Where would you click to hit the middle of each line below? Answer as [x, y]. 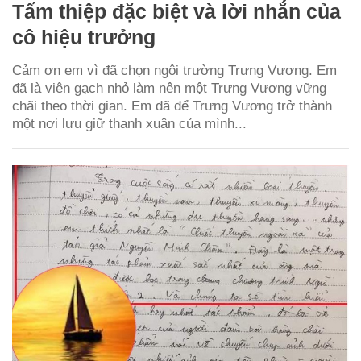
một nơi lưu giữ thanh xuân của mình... [129, 123]
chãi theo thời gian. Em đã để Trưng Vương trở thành [172, 106]
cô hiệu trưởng [84, 37]
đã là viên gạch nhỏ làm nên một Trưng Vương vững [169, 88]
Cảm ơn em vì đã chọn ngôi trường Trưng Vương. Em [174, 70]
